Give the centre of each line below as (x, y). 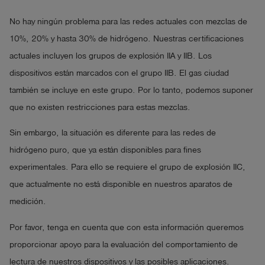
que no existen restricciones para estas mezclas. (100, 107)
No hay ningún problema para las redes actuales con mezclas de (128, 21)
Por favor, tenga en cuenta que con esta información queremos (127, 228)
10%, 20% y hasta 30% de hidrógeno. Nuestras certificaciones (127, 38)
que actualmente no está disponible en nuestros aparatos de (121, 185)
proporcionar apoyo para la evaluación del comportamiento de (124, 245)
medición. (28, 202)
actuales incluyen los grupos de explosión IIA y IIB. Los (111, 56)
